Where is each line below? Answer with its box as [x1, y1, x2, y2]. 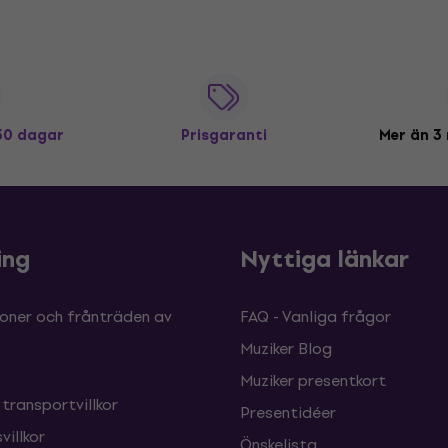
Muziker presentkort [240, 368, 386, 393]
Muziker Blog [240, 336, 332, 361]
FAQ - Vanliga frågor [240, 304, 391, 329]
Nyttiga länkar [240, 240, 409, 278]
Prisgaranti [181, 124, 267, 147]
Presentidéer [240, 400, 336, 425]
